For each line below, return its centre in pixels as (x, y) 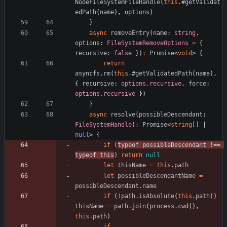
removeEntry (130, 33)
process (162, 206)
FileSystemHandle (103, 124)
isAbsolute (157, 196)
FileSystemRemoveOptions (148, 43)
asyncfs (87, 73)
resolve (123, 114)
